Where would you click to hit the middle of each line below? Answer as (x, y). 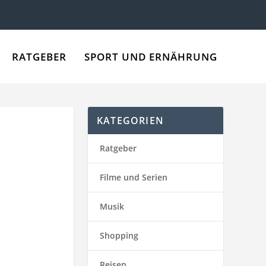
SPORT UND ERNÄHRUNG (151, 56)
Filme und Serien (134, 177)
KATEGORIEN (130, 121)
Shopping (119, 235)
